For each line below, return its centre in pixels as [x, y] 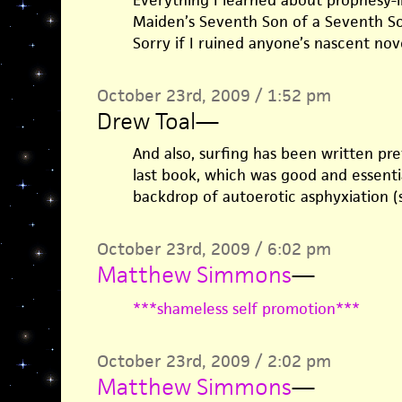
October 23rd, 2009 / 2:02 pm [214, 361]
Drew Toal [146, 121]
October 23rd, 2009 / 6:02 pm [214, 249]
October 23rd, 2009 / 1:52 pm [214, 96]
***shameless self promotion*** [246, 309]
